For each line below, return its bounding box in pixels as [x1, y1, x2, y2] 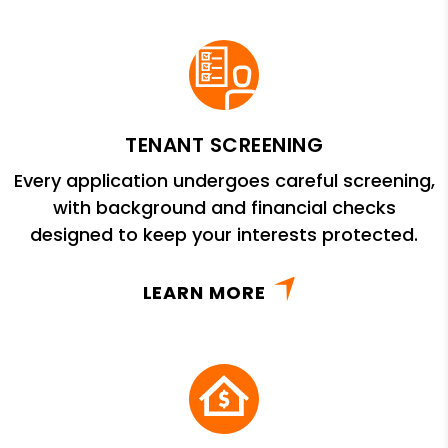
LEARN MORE [142, 279, 266, 305]
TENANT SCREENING [125, 130, 323, 159]
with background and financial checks [52, 194, 396, 220]
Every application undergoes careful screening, [13, 167, 435, 193]
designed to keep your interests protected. [30, 221, 418, 247]
